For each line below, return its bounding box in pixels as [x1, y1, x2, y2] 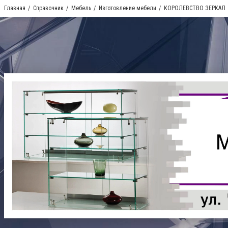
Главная [4, 5, 25, 12]
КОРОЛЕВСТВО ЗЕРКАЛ [164, 5, 225, 12]
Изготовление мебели [99, 5, 156, 12]
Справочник [33, 5, 64, 12]
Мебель [71, 5, 91, 12]
